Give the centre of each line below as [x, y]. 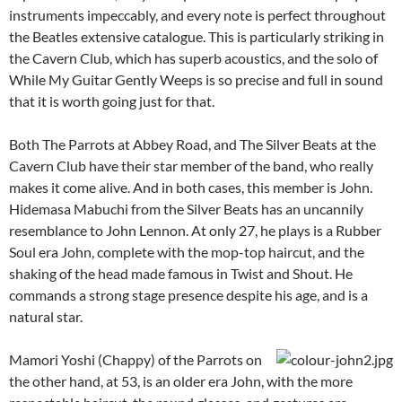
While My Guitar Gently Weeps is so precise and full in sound [196, 79]
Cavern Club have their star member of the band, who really [191, 166]
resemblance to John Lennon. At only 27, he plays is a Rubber [195, 230]
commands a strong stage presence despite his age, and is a [188, 295]
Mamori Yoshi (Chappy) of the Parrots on [135, 359]
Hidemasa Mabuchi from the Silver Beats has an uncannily [186, 209]
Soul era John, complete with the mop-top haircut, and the [187, 252]
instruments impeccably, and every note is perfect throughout [197, 15]
